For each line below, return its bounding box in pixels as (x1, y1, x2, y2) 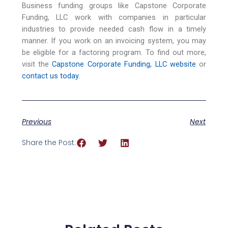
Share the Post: (21, 137, 76, 148)
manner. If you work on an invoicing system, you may (21, 36, 207, 45)
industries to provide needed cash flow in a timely (21, 24, 207, 34)
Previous (21, 117, 51, 127)
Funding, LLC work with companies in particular (21, 12, 207, 22)
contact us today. (21, 71, 80, 80)
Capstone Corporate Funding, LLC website (52, 59, 196, 69)
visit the (21, 59, 52, 69)
